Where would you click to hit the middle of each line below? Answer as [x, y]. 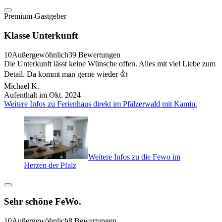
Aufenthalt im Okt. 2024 [42, 95]
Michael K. [22, 86]
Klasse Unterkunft [41, 35]
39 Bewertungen [94, 55]
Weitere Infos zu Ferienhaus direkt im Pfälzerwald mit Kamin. [101, 104]
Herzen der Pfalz [50, 166]
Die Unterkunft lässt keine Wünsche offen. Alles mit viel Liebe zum [110, 63]
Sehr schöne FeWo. [43, 202]
